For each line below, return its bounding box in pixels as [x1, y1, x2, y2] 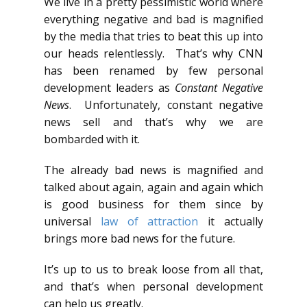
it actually [198, 213, 264, 229]
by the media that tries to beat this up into [44, 28, 263, 44]
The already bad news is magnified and [44, 162, 263, 177]
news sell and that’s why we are [44, 114, 263, 130]
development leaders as [44, 79, 175, 95]
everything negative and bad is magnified [44, 11, 263, 27]
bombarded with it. [44, 131, 140, 147]
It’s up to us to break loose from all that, [44, 261, 263, 277]
